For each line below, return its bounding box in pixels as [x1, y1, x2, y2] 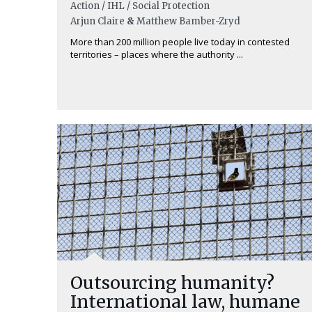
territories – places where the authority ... [70, 48, 243, 61]
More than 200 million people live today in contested [70, 36, 290, 48]
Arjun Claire [70, 15, 125, 27]
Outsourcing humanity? [70, 272, 274, 294]
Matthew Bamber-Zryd [136, 15, 240, 27]
